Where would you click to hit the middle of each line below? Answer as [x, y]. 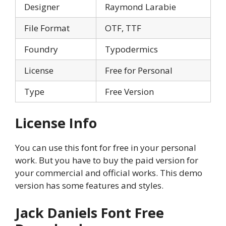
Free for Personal [139, 70]
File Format [47, 28]
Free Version [129, 91]
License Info [56, 123]
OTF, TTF [123, 28]
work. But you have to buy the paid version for [107, 160]
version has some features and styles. [89, 186]
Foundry [41, 49]
